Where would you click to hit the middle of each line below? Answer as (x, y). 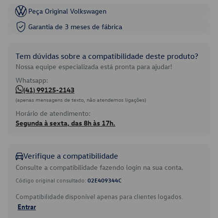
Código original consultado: (52, 180)
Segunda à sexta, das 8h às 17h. (65, 123)
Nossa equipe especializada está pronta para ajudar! (94, 66)
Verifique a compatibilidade (71, 156)
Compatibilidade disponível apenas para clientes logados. (99, 196)
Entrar (27, 206)
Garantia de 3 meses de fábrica (75, 27)
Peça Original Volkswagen (67, 11)
